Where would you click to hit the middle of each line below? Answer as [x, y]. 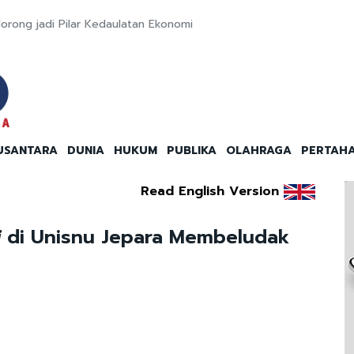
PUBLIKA [192, 151]
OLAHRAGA [259, 151]
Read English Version [209, 192]
